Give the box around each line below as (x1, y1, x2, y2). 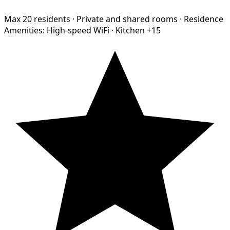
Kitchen (116, 24, 145, 36)
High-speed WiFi (47, 24, 109, 36)
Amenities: (4, 24, 45, 36)
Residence (184, 13, 223, 25)
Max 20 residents (4, 13, 70, 25)
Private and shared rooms (76, 13, 178, 25)
